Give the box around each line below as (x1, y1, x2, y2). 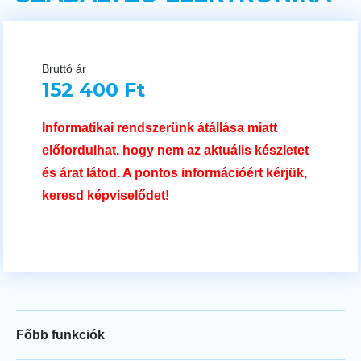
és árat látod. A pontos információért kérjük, (42, 165, 307, 180)
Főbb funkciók (16, 327, 105, 342)
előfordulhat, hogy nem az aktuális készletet (42, 143, 309, 157)
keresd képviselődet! (42, 188, 169, 202)
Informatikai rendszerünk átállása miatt (42, 120, 277, 135)
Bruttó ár (42, 62, 86, 75)
